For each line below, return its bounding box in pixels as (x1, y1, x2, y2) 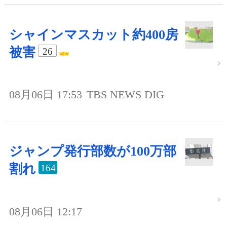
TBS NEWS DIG (87, 88, 164, 101)
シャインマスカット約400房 (9, 27, 178, 42)
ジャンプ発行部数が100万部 (9, 144, 176, 159)
